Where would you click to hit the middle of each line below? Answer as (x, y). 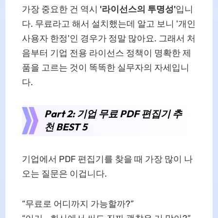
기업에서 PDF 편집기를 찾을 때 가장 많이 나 (107, 159)
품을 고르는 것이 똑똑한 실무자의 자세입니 (105, 67)
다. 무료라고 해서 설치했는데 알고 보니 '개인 (109, 24)
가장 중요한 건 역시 (61, 9)
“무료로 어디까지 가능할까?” (78, 204)
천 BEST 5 (65, 127)
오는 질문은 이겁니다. (64, 173)
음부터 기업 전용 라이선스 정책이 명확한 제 (106, 53)
